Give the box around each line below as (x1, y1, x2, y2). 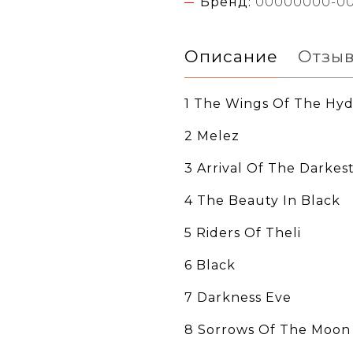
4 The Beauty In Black (184, 193, 340, 209)
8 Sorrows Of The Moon (184, 322, 351, 338)
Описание (184, 46, 278, 67)
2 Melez (184, 128, 240, 144)
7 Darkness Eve (184, 290, 292, 306)
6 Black (184, 258, 236, 273)
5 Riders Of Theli (184, 225, 301, 241)
